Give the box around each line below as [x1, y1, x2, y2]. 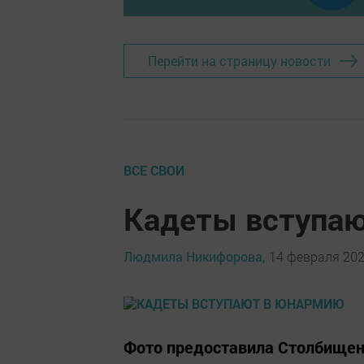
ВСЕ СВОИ [123, 161, 184, 179]
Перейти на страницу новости [148, 52, 331, 70]
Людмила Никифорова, [123, 248, 265, 266]
